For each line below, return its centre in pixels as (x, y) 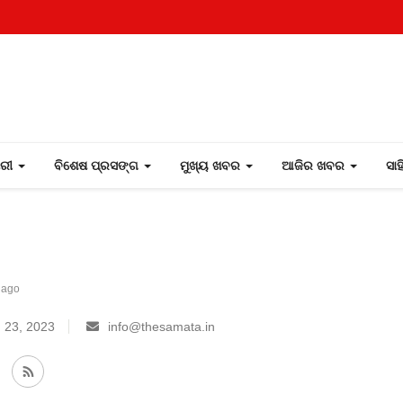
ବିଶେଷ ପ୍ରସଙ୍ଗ (98, 166)
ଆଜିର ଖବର (315, 166)
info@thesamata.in (161, 327)
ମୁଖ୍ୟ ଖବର (212, 166)
